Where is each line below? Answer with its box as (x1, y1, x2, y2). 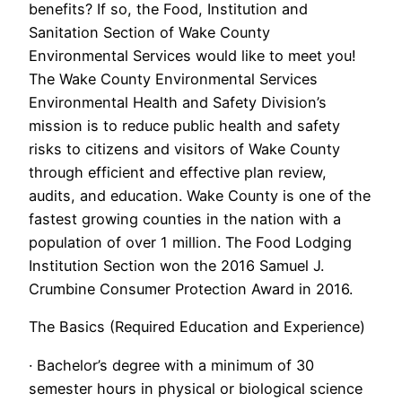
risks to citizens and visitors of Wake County (29, 140, 340, 159)
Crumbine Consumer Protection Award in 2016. (29, 280, 353, 299)
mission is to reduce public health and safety (29, 117, 340, 135)
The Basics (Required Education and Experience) (29, 318, 365, 336)
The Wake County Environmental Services (29, 70, 318, 89)
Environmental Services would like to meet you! (29, 47, 356, 66)
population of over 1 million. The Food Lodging (29, 233, 352, 252)
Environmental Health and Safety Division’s (29, 93, 327, 112)
